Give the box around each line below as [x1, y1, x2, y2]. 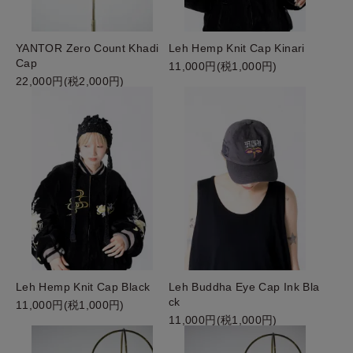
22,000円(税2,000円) [16, 74, 124, 87]
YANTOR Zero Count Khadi [16, 41, 159, 54]
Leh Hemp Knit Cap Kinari [169, 41, 305, 54]
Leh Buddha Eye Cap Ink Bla [169, 280, 320, 293]
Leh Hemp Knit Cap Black [16, 280, 150, 293]
